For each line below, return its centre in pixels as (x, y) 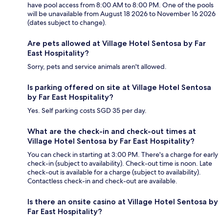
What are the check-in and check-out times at (112, 131)
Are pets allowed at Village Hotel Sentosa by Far (117, 43)
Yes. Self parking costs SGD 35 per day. (87, 110)
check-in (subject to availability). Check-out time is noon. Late (120, 163)
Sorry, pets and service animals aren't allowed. (97, 66)
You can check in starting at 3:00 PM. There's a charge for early (123, 154)
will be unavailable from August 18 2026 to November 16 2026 (121, 13)
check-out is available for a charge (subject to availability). (114, 172)
